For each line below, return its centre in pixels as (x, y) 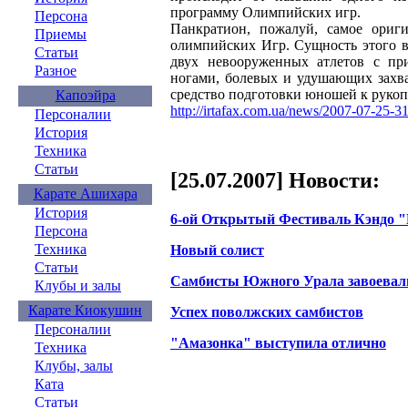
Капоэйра (85, 95)
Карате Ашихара (85, 194)
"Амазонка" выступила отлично (278, 342)
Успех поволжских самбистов (267, 311)
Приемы (61, 34)
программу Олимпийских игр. (265, 12)
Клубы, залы (74, 366)
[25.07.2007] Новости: (275, 180)
